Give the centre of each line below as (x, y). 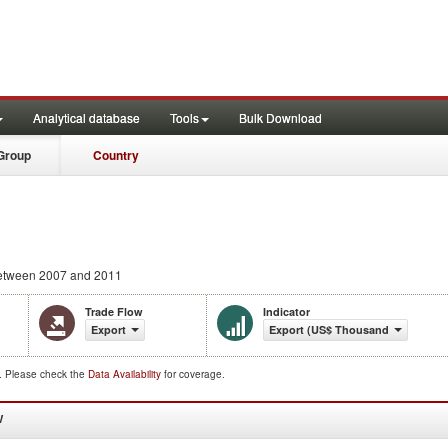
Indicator (286, 311)
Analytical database (86, 117)
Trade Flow (114, 311)
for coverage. (194, 374)
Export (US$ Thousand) (331, 329)
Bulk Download (280, 117)
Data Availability (126, 374)
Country (116, 155)
